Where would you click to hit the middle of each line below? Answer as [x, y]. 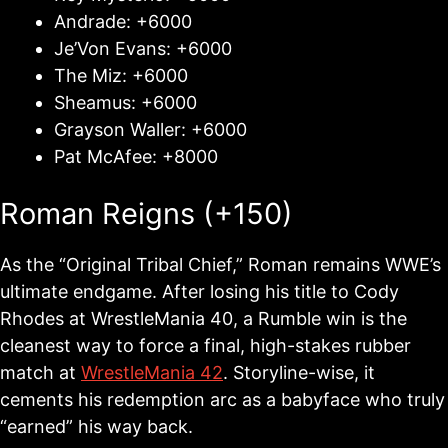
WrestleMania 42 [152, 372]
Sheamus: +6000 [125, 102]
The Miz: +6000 [121, 75]
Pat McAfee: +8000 [136, 156]
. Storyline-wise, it [299, 372]
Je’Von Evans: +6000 [143, 48]
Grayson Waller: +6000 [150, 129]
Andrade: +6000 [123, 21]
